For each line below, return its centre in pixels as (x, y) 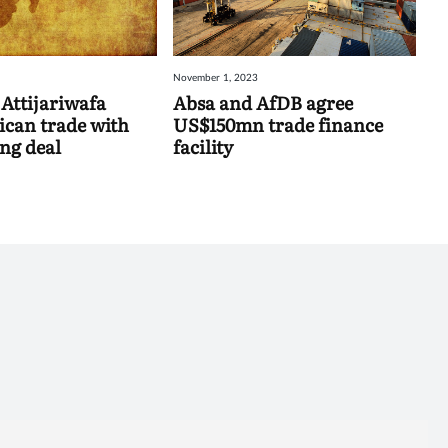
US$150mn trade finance (277, 124)
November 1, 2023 (215, 78)
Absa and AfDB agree (262, 102)
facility (202, 146)
